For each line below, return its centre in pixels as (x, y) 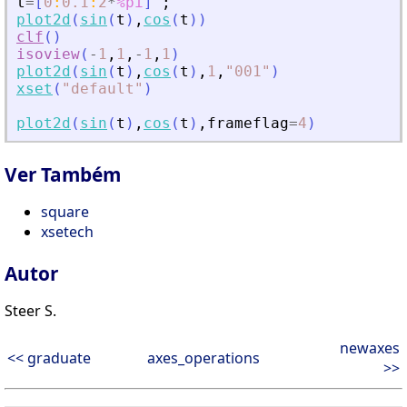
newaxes (370, 347)
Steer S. (30, 310)
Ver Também (63, 174)
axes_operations (203, 357)
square (65, 211)
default (103, 89)
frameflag (248, 124)
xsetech (67, 231)
